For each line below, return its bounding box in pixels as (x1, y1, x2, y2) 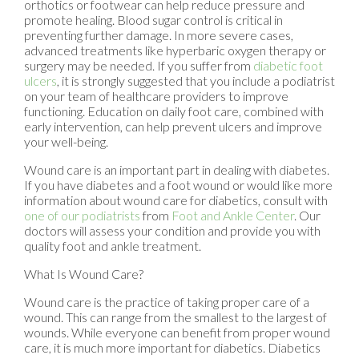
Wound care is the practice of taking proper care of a (24, 294, 309, 310)
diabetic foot (253, 58, 323, 74)
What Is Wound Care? (24, 266, 143, 282)
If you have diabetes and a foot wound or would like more (24, 177, 333, 193)
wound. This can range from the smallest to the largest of (24, 309, 327, 325)
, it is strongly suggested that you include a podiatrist (57, 73, 335, 89)
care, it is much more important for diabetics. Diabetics (24, 340, 321, 356)
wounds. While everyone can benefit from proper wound (24, 325, 330, 341)
